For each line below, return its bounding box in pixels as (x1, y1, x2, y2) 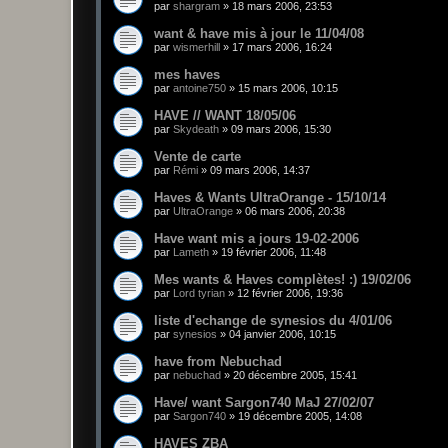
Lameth (173, 246, 209, 259)
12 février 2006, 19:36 (237, 287, 343, 300)
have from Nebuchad (154, 354, 282, 370)
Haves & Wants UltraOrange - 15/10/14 (154, 190, 386, 206)
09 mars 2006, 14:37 (210, 164, 310, 177)
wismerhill (173, 41, 220, 54)
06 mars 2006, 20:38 (245, 205, 345, 218)
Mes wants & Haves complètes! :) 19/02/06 (154, 272, 411, 288)
